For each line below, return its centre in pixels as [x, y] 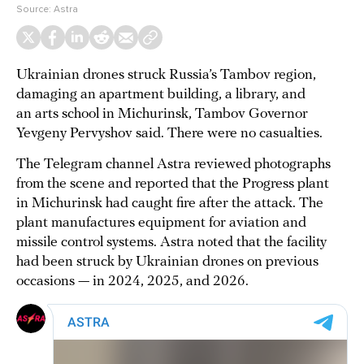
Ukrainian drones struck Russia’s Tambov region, [166, 75]
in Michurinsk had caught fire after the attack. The [170, 204]
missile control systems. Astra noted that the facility [171, 243]
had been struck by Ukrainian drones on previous [167, 262]
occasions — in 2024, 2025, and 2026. [132, 282]
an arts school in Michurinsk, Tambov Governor [162, 114]
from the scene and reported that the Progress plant [173, 184]
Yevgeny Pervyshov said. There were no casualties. [169, 134]
